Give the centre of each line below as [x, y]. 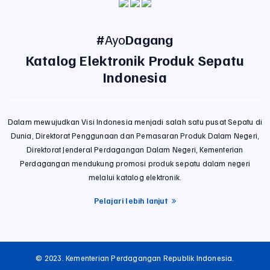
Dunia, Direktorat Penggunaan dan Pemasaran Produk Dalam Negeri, [135, 136]
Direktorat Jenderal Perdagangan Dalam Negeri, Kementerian [135, 150]
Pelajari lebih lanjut [133, 201]
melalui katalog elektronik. [135, 177]
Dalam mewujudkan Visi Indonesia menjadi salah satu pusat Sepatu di [135, 122]
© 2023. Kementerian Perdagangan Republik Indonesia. [135, 258]
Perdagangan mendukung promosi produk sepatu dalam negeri [135, 164]
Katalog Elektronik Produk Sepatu [135, 60]
